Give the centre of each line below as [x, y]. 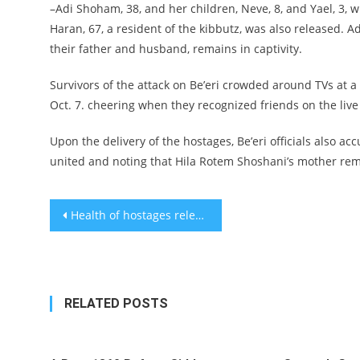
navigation [108, 246]
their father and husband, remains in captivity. [176, 49]
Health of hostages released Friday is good [133, 215]
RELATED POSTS [116, 304]
